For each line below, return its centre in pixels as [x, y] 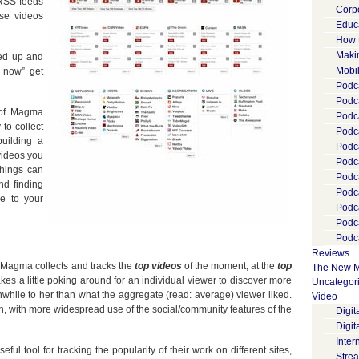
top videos [158, 266]
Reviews [331, 253]
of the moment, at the [230, 266]
